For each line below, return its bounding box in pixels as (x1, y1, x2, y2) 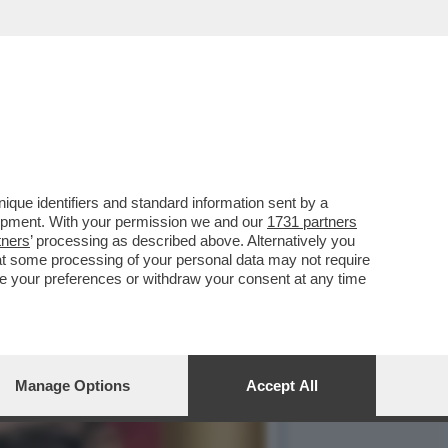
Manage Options (15, 377, 130, 394)
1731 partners (267, 213, 357, 230)
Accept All (246, 377, 318, 394)
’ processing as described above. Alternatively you (30, 232, 355, 249)
